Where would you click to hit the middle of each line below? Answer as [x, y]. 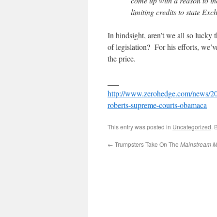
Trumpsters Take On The [147, 144]
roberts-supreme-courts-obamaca [157, 105]
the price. [122, 59]
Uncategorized [192, 127]
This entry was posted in [140, 127]
